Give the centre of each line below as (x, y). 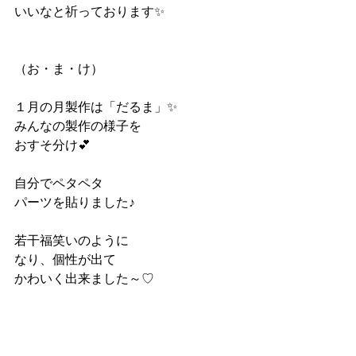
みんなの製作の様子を (78, 126)
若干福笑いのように (72, 240)
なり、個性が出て (65, 259)
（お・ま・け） (59, 68)
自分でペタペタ (59, 183)
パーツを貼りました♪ (75, 202)
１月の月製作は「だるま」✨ (96, 106)
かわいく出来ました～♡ (84, 278)
